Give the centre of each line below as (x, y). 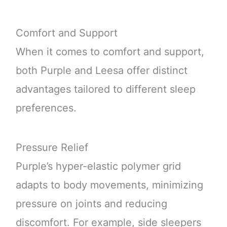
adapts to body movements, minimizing (109, 185)
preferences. (46, 108)
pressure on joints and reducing (91, 203)
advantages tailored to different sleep (105, 89)
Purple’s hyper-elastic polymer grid (98, 166)
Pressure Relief (52, 147)
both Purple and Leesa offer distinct (101, 71)
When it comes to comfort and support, (110, 52)
